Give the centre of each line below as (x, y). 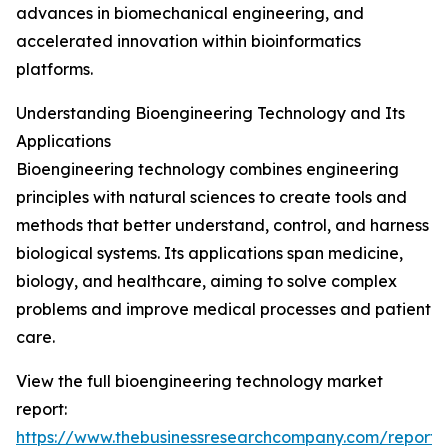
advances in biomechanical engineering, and (190, 13)
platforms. (54, 69)
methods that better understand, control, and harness (222, 225)
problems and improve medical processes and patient (223, 309)
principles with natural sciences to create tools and (211, 197)
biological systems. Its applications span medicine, (209, 253)
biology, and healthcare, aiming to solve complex (206, 281)
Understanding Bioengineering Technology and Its (210, 113)
